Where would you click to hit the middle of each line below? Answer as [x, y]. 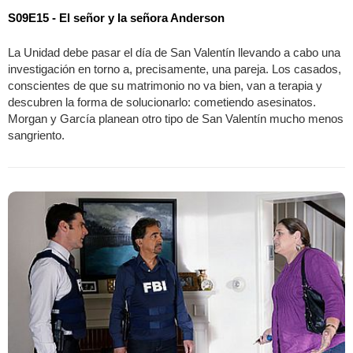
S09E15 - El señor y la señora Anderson [116, 18]
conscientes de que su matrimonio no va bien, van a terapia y [165, 86]
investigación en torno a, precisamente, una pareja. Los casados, [175, 69]
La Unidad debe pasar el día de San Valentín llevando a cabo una [174, 53]
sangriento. [36, 136]
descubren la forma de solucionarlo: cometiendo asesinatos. [162, 102]
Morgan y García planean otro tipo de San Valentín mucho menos [176, 119]
